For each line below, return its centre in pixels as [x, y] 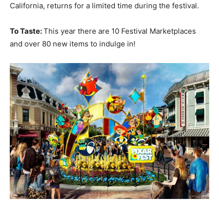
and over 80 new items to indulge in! [73, 44]
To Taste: [27, 31]
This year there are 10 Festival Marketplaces [120, 31]
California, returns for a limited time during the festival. [104, 6]
